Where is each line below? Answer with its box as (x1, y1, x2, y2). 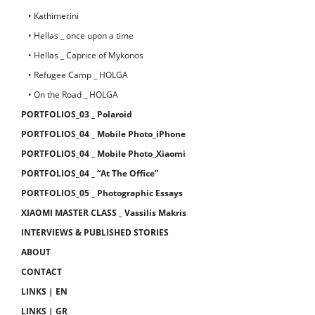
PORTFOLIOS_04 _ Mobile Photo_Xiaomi (21, 148, 186, 160)
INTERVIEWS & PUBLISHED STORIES (21, 226, 169, 238)
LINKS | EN (21, 285, 67, 297)
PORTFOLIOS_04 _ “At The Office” (21, 167, 158, 179)
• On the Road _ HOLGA (28, 89, 118, 101)
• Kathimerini (28, 10, 79, 22)
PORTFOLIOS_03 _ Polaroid (21, 108, 132, 120)
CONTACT (21, 266, 62, 278)
